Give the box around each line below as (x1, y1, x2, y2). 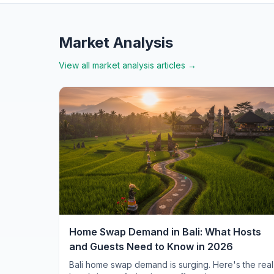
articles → (154, 60, 196, 70)
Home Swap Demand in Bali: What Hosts (69, 226, 261, 239)
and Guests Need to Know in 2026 (69, 240, 233, 253)
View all (59, 60, 92, 70)
